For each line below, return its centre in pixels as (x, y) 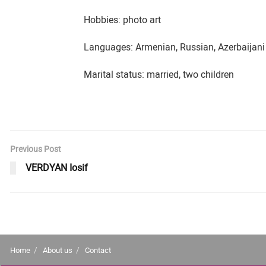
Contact (98, 250)
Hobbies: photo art (123, 20)
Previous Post (36, 149)
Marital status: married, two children (159, 75)
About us (58, 250)
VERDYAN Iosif (57, 168)
